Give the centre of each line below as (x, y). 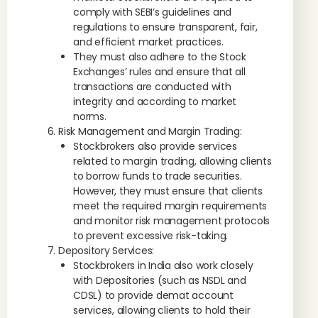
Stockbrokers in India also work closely (163, 265)
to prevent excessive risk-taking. (151, 236)
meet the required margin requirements (170, 206)
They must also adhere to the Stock (160, 57)
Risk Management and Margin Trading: (150, 131)
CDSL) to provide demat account (153, 295)
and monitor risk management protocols (172, 221)
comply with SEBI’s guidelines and (153, 12)
